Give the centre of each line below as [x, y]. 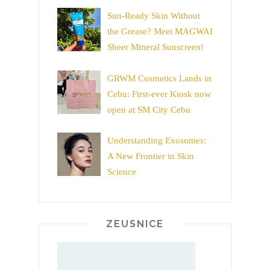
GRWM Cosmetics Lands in [159, 78]
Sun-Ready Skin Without [154, 16]
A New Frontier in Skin [151, 156]
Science [122, 172]
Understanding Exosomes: [157, 141]
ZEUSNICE [135, 224]
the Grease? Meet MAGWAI [160, 32]
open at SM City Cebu [149, 109]
